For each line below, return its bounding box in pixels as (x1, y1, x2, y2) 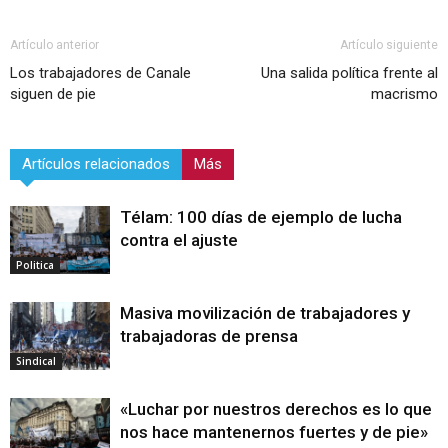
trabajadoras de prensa (120, 325, 298, 346)
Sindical (16, 354, 56, 369)
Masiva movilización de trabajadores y (120, 302, 410, 323)
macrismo (371, 84, 438, 103)
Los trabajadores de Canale (10, 63, 191, 82)
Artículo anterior (10, 37, 99, 52)
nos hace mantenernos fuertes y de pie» (120, 421, 428, 442)
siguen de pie (10, 84, 96, 103)
